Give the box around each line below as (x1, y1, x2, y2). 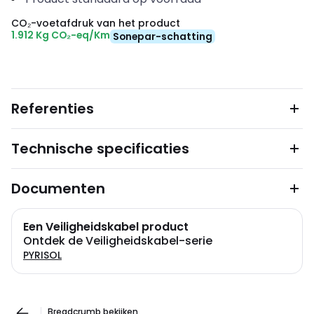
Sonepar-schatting (113, 29, 212, 43)
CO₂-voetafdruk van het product (11, 16, 180, 30)
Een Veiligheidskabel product (23, 219, 189, 235)
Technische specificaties (11, 139, 189, 158)
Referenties (11, 99, 94, 118)
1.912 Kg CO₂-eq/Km (11, 28, 110, 42)
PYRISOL (23, 248, 62, 262)
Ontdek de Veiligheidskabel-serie (23, 233, 212, 249)
